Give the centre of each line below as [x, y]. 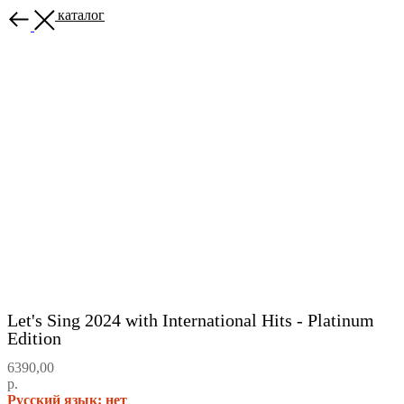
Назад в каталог [56, 15]
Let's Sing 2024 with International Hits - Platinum [191, 321]
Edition [34, 339]
